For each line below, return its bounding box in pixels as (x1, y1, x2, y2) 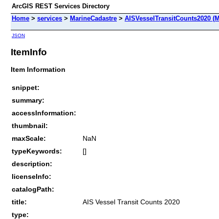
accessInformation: (12, 109, 76, 117)
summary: (12, 96, 44, 104)
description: (12, 159, 52, 168)
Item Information (11, 65, 66, 73)
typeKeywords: (12, 147, 62, 155)
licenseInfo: (12, 172, 51, 180)
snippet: (12, 83, 40, 91)
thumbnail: (12, 121, 48, 130)
